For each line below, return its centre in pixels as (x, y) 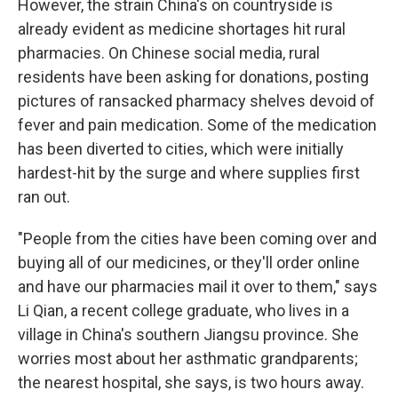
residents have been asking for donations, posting (193, 77)
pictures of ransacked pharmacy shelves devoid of (196, 101)
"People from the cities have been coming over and (197, 239)
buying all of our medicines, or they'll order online (189, 263)
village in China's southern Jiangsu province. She (188, 334)
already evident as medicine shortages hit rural (182, 29)
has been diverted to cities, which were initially (181, 149)
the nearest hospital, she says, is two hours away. (191, 382)
